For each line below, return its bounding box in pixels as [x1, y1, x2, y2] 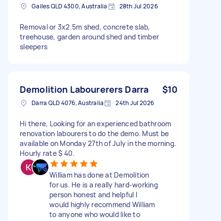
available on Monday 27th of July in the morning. [20, 138, 176, 148]
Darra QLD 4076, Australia [32, 98, 104, 107]
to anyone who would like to [49, 209, 140, 219]
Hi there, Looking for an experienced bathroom [20, 118, 172, 128]
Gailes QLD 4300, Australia [32, 1, 108, 10]
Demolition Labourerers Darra [20, 83, 149, 95]
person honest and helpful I [49, 189, 137, 199]
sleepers [20, 41, 47, 51]
